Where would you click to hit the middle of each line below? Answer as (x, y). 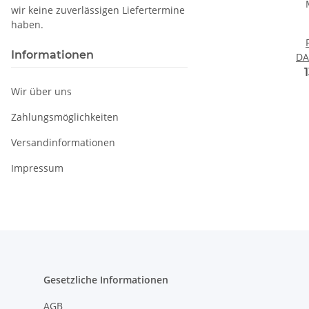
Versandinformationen (63, 143)
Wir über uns (41, 92)
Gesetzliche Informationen (106, 280)
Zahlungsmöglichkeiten (65, 117)
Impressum (37, 168)
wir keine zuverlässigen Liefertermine (98, 10)
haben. (27, 25)
